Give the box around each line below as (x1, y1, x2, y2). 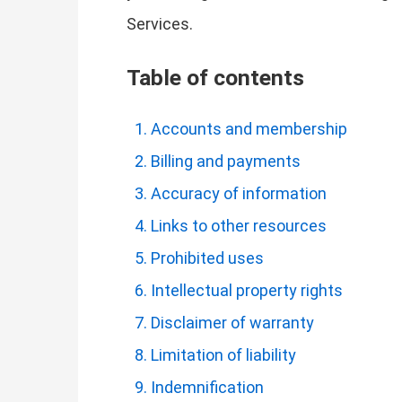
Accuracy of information (151, 183, 327, 203)
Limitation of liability (151, 345, 296, 364)
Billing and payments (151, 151, 301, 170)
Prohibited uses (151, 248, 264, 267)
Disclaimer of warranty (151, 312, 314, 332)
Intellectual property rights (151, 280, 343, 300)
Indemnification (151, 377, 264, 397)
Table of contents (127, 65, 304, 91)
